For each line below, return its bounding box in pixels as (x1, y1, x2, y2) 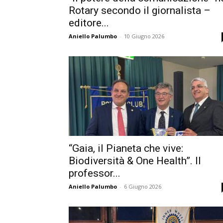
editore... (69, 17, 109, 29)
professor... (69, 167, 120, 179)
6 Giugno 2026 (124, 183, 161, 190)
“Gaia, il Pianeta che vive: (69, 142, 183, 154)
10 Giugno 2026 (124, 32, 164, 40)
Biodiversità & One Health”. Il (69, 155, 201, 167)
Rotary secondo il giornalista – (69, 4, 211, 16)
